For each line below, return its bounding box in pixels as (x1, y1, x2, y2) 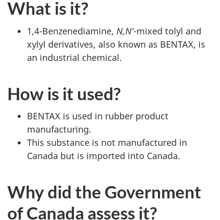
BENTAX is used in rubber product (27, 110, 168, 122)
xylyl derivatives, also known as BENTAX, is (27, 38, 205, 50)
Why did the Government (7, 181, 201, 202)
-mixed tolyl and (134, 25, 201, 37)
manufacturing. (27, 123, 91, 135)
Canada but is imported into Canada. (27, 150, 180, 162)
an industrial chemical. (27, 51, 122, 63)
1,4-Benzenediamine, (27, 25, 116, 37)
